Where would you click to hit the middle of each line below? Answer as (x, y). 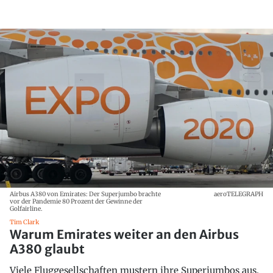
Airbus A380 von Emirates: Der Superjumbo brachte (85, 194)
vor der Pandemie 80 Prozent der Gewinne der (76, 201)
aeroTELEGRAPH (239, 194)
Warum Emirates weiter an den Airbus (124, 234)
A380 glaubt (47, 249)
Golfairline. (26, 208)
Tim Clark (24, 222)
